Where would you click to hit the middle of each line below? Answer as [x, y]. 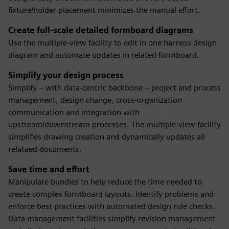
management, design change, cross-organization [95, 100]
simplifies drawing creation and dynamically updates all [107, 137]
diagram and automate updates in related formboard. [104, 55]
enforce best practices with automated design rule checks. [112, 206]
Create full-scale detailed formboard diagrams [101, 30]
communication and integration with [74, 112]
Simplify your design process [66, 75]
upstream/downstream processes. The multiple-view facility [114, 124]
